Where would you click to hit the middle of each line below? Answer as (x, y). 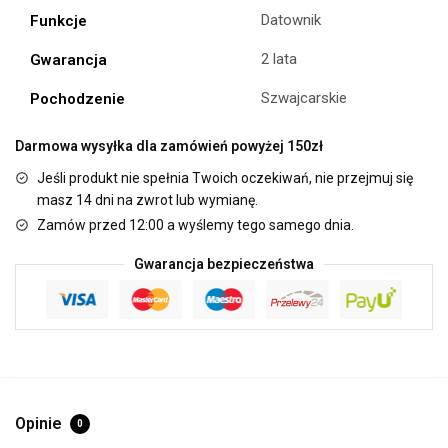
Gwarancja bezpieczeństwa (224, 264)
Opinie (40, 423)
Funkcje (58, 21)
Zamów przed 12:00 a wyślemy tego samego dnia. (195, 225)
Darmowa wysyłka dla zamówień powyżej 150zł (169, 146)
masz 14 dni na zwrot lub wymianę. (147, 200)
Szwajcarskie (304, 98)
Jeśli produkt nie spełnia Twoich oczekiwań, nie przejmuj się (225, 178)
